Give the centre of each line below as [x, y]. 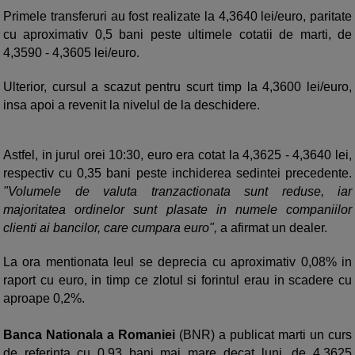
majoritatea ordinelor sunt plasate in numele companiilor [177, 210]
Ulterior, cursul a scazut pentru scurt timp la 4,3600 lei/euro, [177, 87]
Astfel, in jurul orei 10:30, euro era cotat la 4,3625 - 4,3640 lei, [177, 155]
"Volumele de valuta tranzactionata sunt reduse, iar [177, 192]
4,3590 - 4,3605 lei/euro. [71, 53]
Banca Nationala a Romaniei [91, 335]
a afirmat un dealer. [272, 228]
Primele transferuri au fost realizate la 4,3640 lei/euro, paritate [177, 17]
